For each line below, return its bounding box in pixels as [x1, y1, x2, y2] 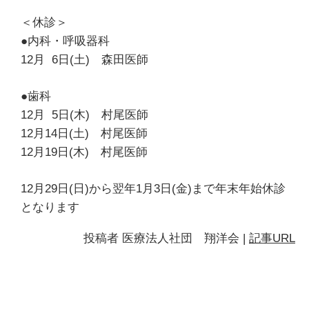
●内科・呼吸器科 [21, 34, 110, 48]
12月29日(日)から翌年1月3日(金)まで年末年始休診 [21, 181, 286, 195]
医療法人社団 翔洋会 [122, 230, 239, 245]
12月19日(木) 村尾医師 [21, 144, 148, 159]
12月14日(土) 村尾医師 [21, 126, 148, 140]
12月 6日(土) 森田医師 [21, 52, 148, 66]
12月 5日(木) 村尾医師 [21, 107, 148, 121]
